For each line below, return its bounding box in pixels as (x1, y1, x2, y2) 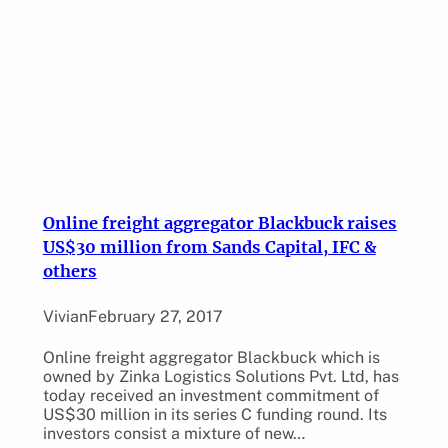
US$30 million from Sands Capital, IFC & (42, 237, 376, 258)
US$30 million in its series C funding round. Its (42, 404, 387, 424)
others (42, 261, 97, 282)
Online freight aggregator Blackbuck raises (42, 213, 397, 234)
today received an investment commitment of (42, 385, 379, 405)
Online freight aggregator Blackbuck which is (42, 347, 380, 367)
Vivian (42, 307, 88, 327)
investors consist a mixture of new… (42, 423, 305, 443)
